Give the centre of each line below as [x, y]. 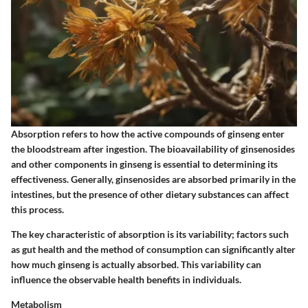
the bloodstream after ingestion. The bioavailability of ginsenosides [153, 149]
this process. [37, 210]
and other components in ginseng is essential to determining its [144, 164]
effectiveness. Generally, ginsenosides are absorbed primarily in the [153, 179]
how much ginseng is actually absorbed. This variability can [136, 265]
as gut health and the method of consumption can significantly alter [153, 250]
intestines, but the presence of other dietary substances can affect [150, 195]
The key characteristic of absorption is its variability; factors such [150, 234]
